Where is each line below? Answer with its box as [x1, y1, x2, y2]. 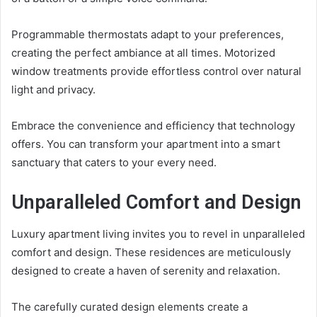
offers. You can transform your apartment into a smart [11, 137, 280, 151]
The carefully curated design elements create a [11, 300, 248, 314]
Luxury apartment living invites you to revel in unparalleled [11, 227, 305, 241]
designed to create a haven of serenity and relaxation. [11, 264, 280, 278]
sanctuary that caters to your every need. [11, 155, 217, 169]
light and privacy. [11, 82, 96, 96]
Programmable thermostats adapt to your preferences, [11, 27, 284, 41]
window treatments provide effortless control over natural [11, 64, 301, 78]
